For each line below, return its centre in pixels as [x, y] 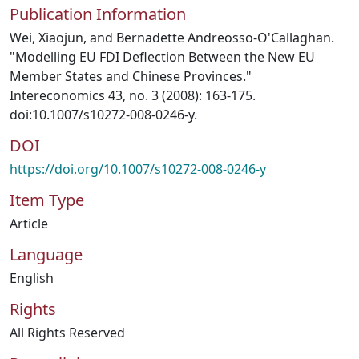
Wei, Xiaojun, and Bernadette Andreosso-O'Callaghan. [172, 38]
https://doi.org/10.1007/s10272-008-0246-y [138, 169]
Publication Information [98, 14]
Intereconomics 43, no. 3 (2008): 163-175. [133, 95]
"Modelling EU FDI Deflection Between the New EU [162, 57]
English [32, 278]
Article [29, 224]
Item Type [47, 200]
